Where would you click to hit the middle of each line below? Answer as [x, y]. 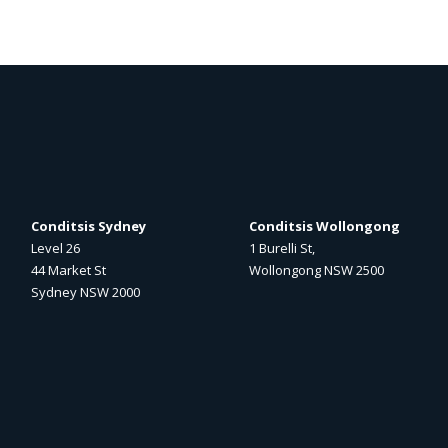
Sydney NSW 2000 [86, 291]
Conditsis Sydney [89, 225]
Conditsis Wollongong [325, 225]
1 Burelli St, [282, 247]
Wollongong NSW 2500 [317, 269]
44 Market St [69, 269]
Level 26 [56, 247]
